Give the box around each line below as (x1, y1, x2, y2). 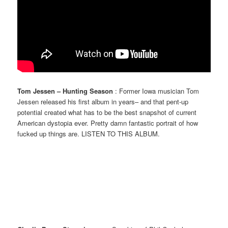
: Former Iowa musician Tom (113, 86, 199, 96)
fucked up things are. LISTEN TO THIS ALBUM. (17, 129, 160, 139)
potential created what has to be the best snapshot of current (17, 107, 197, 118)
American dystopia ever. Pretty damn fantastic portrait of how (17, 118, 198, 128)
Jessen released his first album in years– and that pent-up (17, 97, 189, 107)
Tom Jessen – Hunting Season (17, 86, 113, 96)
